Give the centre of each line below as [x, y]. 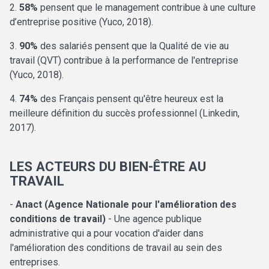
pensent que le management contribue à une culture [147, 8]
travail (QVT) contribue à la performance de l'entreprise [124, 61]
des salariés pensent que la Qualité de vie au [133, 46]
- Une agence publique [154, 219]
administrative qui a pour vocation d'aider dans [107, 234]
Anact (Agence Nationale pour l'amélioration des [126, 205]
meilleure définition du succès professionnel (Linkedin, [125, 113]
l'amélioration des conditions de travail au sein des [116, 248]
